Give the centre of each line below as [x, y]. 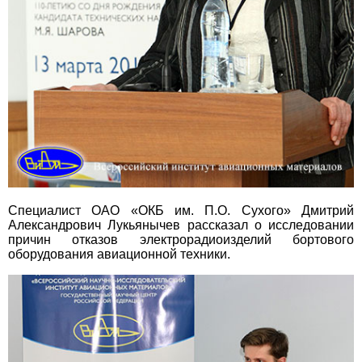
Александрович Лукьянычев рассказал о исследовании [181, 225]
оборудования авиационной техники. [119, 255]
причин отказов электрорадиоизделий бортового [181, 240]
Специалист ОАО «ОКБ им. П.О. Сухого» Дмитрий [181, 211]
